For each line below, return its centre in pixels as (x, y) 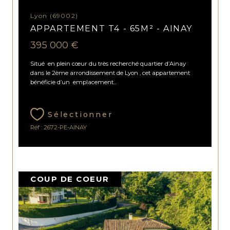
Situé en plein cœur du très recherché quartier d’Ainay (108, 63)
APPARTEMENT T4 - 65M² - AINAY (111, 28)
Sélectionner (80, 114)
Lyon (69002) (56, 15)
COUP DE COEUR (70, 179)
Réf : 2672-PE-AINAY (58, 127)
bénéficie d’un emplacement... (73, 82)
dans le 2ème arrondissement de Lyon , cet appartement (110, 73)
